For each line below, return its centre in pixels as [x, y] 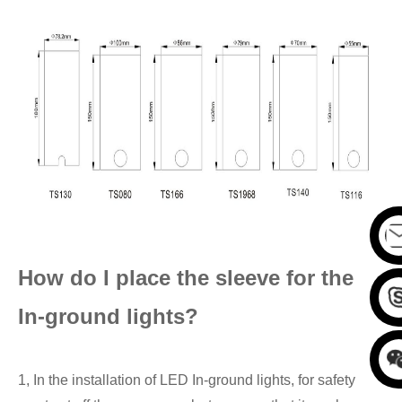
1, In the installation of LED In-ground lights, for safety [187, 380]
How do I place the [117, 277]
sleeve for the [284, 277]
